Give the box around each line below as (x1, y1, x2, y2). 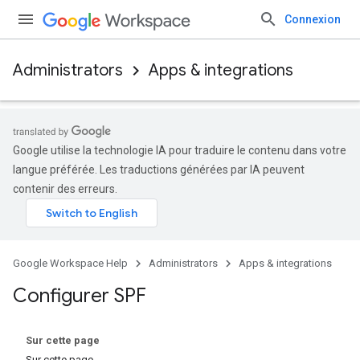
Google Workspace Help (13, 257, 128, 269)
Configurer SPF (13, 284, 146, 308)
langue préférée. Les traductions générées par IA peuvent (13, 163, 305, 176)
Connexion (284, 13, 341, 26)
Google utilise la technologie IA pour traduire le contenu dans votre (13, 144, 346, 157)
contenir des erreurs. (13, 182, 117, 195)
